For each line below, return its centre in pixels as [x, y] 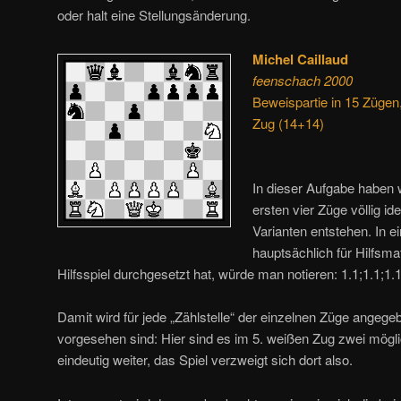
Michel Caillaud [301, 59]
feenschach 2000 [303, 80]
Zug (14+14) [289, 123]
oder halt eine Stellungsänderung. [154, 15]
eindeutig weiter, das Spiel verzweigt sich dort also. [205, 360]
